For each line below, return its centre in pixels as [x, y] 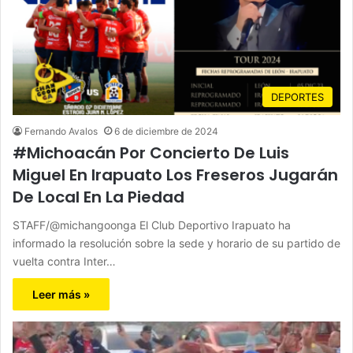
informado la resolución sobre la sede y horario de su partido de [176, 243]
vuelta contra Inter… [64, 261]
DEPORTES [297, 97]
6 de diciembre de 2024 [166, 131]
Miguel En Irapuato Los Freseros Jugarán [175, 175]
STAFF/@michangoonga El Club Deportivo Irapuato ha [152, 225]
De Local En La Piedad [98, 197]
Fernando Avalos [61, 131]
